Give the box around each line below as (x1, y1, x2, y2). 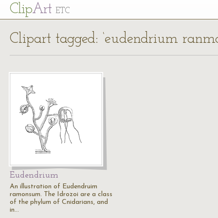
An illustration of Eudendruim (10, 183, 97, 190)
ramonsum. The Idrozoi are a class (10, 191, 112, 198)
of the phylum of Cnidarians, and (10, 199, 108, 206)
